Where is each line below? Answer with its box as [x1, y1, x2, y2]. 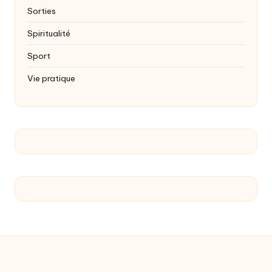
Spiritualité [27, 28, 70, 39]
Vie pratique [27, 73, 75, 84]
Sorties [27, 5, 56, 17]
